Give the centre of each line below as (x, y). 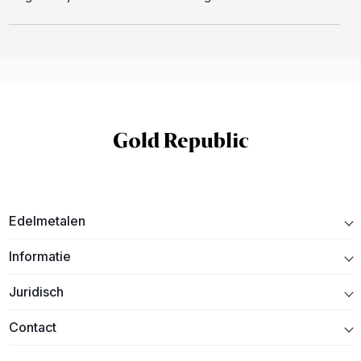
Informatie (40, 257)
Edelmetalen (48, 221)
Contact (33, 328)
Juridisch (37, 292)
